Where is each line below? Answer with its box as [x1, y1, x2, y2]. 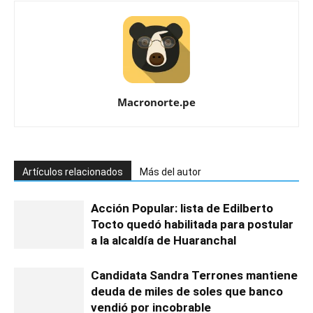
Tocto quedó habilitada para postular [91, 217, 293, 232]
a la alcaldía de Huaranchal [91, 233, 236, 248]
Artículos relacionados [22, 166, 123, 178]
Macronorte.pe [117, 95, 196, 110]
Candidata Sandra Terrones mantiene [91, 268, 298, 283]
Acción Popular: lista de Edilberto [91, 201, 273, 216]
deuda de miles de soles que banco [91, 284, 283, 299]
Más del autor [140, 166, 201, 178]
